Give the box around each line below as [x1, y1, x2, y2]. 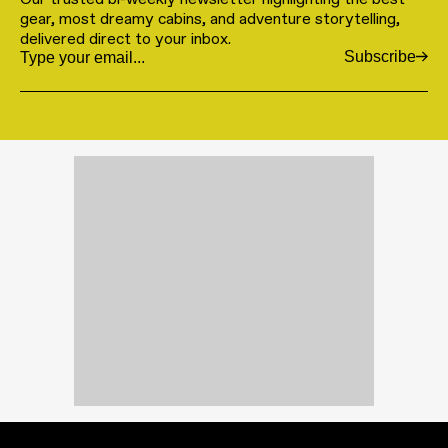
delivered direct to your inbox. [20, 28, 231, 48]
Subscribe [344, 47, 416, 65]
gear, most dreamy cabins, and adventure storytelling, [20, 8, 400, 28]
